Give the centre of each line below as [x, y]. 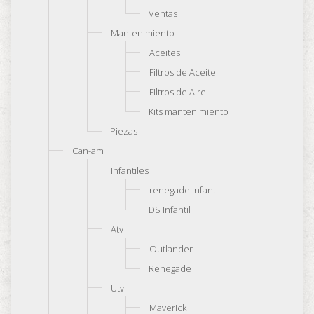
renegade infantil [185, 190]
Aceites [165, 53]
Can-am [88, 151]
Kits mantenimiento [189, 111]
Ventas [163, 13]
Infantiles [130, 170]
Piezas [124, 131]
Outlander [171, 249]
